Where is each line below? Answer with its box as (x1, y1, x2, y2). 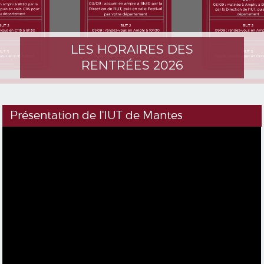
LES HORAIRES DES (71, 41, 193, 57)
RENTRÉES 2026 (81, 57, 183, 72)
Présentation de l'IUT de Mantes (9, 108, 183, 123)
